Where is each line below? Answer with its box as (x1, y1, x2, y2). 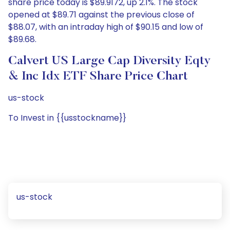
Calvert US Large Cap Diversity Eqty (8, 55, 211, 67)
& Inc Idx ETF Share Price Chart (8, 70, 188, 83)
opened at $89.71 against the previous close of (8, 9, 195, 21)
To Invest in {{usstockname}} (8, 112, 126, 124)
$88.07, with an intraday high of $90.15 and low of (8, 21, 203, 33)
